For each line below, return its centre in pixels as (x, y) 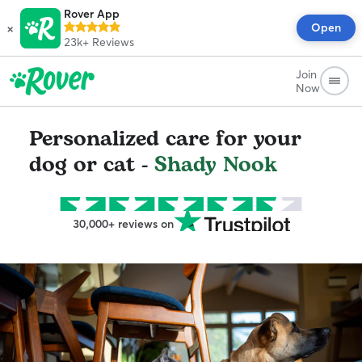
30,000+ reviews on (123, 224)
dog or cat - (92, 165)
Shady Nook (216, 165)
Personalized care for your (165, 139)
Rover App (92, 14)
